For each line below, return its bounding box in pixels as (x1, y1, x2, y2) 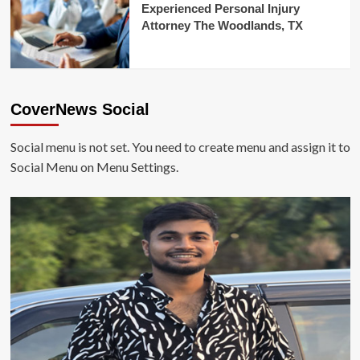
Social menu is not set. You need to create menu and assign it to (10, 138, 350, 154)
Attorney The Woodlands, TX (141, 18, 303, 33)
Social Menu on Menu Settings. (10, 158, 178, 174)
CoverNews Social (10, 100, 149, 118)
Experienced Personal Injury (141, 2, 300, 16)
